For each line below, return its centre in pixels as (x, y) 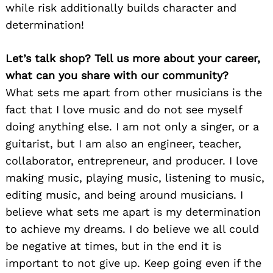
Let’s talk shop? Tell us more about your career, (133, 58)
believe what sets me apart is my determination (133, 212)
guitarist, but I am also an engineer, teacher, (123, 144)
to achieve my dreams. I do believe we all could (132, 229)
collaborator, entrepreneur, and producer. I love (132, 161)
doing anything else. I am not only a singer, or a (132, 127)
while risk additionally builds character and (121, 8)
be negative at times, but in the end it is (113, 246)
